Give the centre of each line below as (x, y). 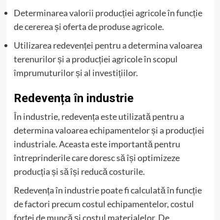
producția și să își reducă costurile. (79, 171)
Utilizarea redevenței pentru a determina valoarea (108, 45)
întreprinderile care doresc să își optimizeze (96, 157)
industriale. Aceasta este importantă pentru (97, 144)
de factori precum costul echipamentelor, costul (104, 204)
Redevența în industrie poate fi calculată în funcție (108, 190)
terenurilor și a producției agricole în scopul (96, 59)
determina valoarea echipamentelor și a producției (109, 130)
